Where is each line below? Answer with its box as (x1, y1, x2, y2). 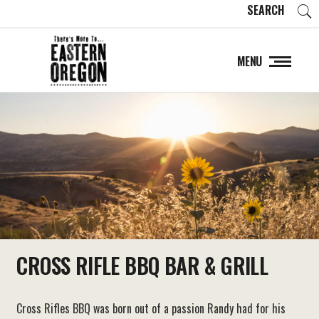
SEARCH (247, 1, 284, 19)
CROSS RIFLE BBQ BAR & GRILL (16, 249, 268, 281)
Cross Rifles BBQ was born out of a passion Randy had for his (16, 299, 286, 317)
